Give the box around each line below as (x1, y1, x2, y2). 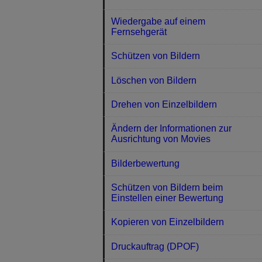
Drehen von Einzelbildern (111, 99, 218, 109)
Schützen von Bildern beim (111, 182, 223, 193)
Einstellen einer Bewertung (111, 193, 224, 204)
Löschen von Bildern (111, 75, 197, 85)
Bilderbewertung (111, 158, 180, 168)
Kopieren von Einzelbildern (111, 217, 225, 227)
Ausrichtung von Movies (111, 134, 211, 144)
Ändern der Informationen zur (111, 123, 232, 134)
